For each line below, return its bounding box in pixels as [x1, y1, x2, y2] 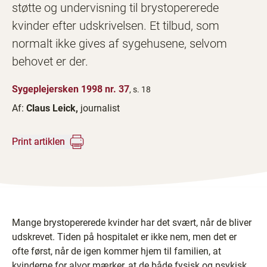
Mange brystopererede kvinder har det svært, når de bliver [12, 217, 252, 228]
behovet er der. [12, 54, 88, 69]
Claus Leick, [26, 103, 80, 114]
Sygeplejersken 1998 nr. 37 [12, 83, 129, 95]
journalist [80, 103, 120, 114]
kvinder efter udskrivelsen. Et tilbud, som [12, 18, 219, 33]
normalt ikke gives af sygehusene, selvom [12, 36, 227, 51]
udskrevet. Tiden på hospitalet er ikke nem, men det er [12, 231, 237, 243]
